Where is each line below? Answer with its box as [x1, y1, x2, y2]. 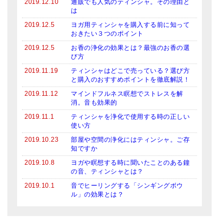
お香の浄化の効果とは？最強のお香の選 [71, 44, 190, 52]
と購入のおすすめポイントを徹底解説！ [71, 76, 190, 84]
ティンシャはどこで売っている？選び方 [71, 67, 190, 75]
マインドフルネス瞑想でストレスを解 [71, 90, 183, 98]
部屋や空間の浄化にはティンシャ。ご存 [71, 136, 190, 144]
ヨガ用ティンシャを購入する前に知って [71, 21, 190, 29]
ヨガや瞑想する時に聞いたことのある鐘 [71, 159, 190, 167]
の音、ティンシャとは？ [71, 168, 144, 175]
